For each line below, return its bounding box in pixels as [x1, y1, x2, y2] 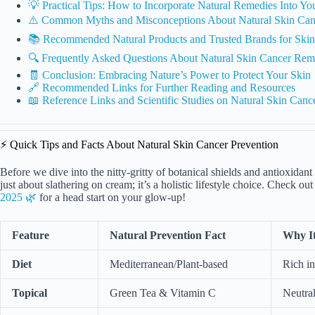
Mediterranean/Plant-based [110, 257, 228, 270]
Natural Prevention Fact [110, 229, 226, 241]
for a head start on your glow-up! [37, 191, 186, 203]
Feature [12, 229, 49, 241]
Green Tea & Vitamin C [110, 286, 216, 299]
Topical [12, 286, 47, 299]
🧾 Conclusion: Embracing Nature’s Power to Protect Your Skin [28, 68, 311, 81]
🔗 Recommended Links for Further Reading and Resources [28, 81, 295, 94]
